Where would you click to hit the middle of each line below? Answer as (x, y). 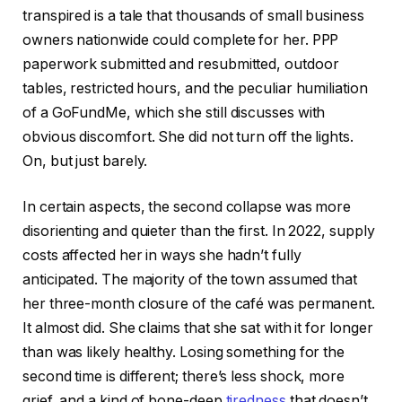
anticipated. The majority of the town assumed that (190, 280)
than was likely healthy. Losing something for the (184, 353)
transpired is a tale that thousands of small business (193, 15)
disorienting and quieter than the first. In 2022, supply (199, 232)
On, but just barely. (85, 161)
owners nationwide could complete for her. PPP (181, 39)
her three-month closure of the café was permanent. (199, 304)
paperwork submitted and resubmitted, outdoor (181, 64)
